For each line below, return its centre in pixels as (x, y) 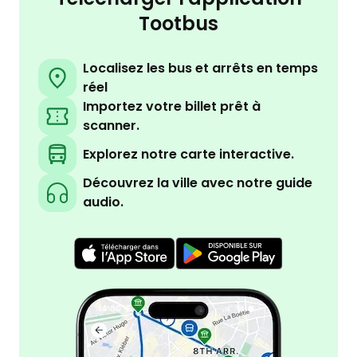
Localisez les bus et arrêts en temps (200, 68)
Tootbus (178, 24)
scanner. (111, 126)
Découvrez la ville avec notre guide (198, 183)
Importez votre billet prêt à (172, 106)
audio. (103, 202)
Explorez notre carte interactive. (188, 154)
